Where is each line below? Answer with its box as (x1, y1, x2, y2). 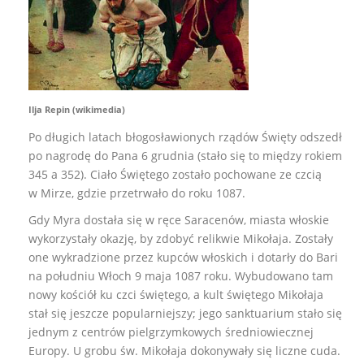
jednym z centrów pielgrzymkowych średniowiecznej (28, 323, 314, 340)
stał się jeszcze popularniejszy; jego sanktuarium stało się (28, 305, 342, 321)
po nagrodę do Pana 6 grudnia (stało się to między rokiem (28, 147, 342, 163)
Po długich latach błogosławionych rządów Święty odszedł (28, 128, 342, 145)
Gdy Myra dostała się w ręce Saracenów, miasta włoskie (28, 211, 329, 227)
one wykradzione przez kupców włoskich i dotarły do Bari (28, 249, 338, 265)
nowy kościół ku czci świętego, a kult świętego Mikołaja (28, 286, 323, 302)
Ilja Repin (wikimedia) (28, 103, 125, 115)
